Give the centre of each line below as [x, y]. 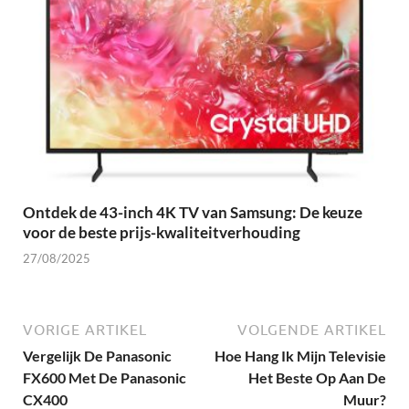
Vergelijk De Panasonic [97, 356]
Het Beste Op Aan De [317, 378]
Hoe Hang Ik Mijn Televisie [300, 356]
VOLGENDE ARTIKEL [312, 330]
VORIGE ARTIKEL [85, 330]
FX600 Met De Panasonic [105, 378]
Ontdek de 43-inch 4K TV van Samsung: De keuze [193, 212]
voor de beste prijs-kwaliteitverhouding [162, 232]
